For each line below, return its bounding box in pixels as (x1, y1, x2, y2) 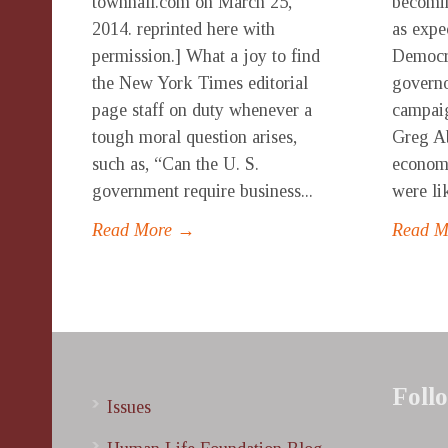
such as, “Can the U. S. (92, 154, 259, 174)
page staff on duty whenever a (92, 100, 312, 120)
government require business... (92, 181, 313, 201)
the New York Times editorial (92, 73, 308, 93)
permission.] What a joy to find (92, 46, 320, 66)
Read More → (92, 220, 195, 240)
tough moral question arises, (92, 127, 297, 147)
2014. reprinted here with (92, 19, 275, 39)
